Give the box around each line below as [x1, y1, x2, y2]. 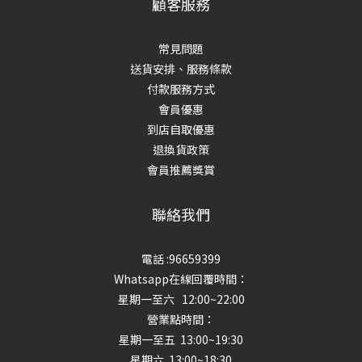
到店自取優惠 [147, 121, 215, 137]
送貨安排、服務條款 [130, 61, 232, 77]
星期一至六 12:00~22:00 [117, 291, 245, 307]
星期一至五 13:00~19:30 [119, 331, 243, 347]
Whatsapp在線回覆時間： [114, 271, 248, 287]
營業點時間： [147, 311, 215, 327]
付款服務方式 [147, 81, 215, 97]
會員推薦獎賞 [147, 162, 215, 178]
